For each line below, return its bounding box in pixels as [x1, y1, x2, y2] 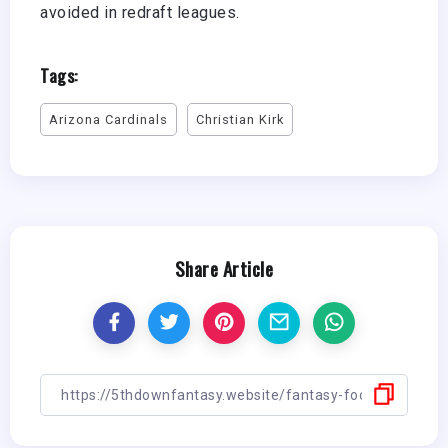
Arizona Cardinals [49, 112, 168, 128]
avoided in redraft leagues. [40, 3, 240, 23]
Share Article [174, 254, 274, 284]
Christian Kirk [196, 112, 284, 128]
